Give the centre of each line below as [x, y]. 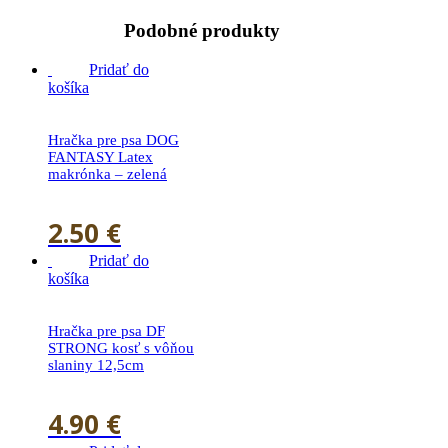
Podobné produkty [202, 31]
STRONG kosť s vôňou [121, 347]
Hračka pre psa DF [106, 330]
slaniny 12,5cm [96, 364]
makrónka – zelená [107, 173]
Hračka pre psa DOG [113, 139]
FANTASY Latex [100, 156]
